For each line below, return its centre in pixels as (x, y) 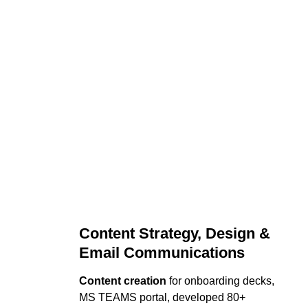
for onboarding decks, (221, 281)
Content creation (122, 281)
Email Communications (162, 253)
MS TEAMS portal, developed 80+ (163, 297)
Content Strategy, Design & (176, 233)
